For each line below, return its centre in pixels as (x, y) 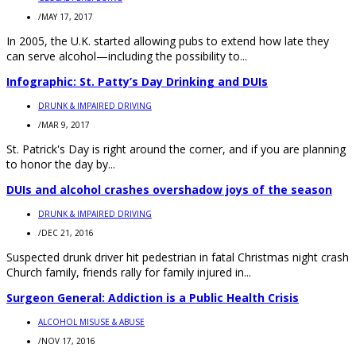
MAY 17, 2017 (67, 16)
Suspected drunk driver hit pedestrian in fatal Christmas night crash (178, 257)
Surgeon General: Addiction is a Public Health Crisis (153, 297)
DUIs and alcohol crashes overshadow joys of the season (169, 189)
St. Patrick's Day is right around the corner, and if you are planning (176, 149)
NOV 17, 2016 (68, 341)
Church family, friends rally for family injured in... (129, 272)
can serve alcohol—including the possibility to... (127, 56)
